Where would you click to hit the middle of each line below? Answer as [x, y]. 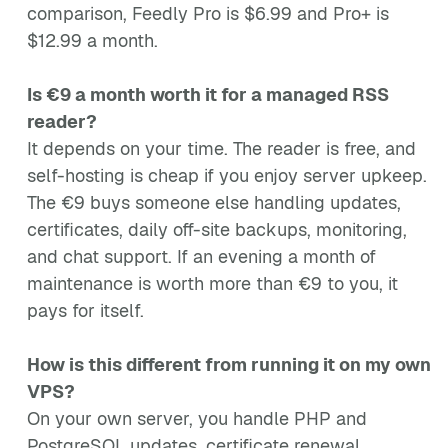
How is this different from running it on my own [229, 364]
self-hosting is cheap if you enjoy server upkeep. [227, 175]
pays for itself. [85, 310]
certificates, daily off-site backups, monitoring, [217, 229]
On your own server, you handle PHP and [197, 418]
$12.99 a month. [92, 40]
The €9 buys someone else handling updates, [214, 202]
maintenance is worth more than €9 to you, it [212, 283]
